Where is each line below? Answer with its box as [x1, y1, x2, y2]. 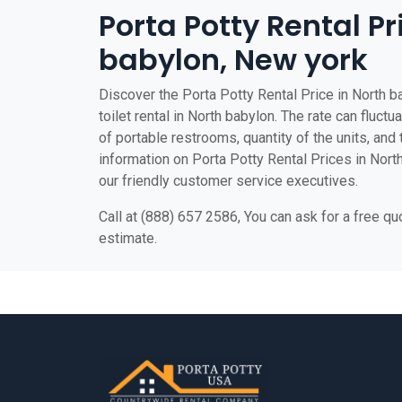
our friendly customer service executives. [99, 172, 358, 189]
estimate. [99, 230, 157, 247]
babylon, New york [99, 39, 368, 80]
